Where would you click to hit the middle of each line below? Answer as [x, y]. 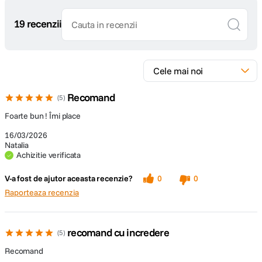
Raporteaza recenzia [42, 192]
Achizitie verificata [49, 155]
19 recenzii [38, 24]
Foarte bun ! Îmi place [43, 116]
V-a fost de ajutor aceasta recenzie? [69, 178]
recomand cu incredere [118, 232]
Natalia [17, 145]
